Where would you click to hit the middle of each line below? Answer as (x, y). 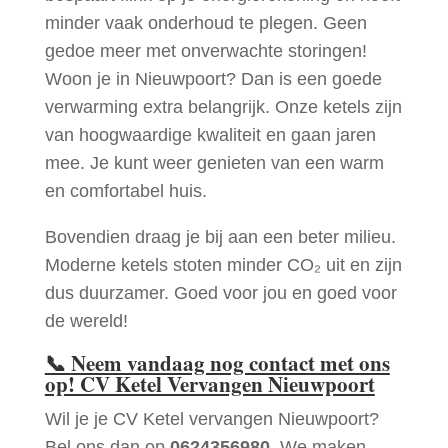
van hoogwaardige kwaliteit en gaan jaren (210, 135)
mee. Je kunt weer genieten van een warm (214, 163)
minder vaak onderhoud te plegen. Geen (205, 23)
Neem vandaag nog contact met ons (230, 363)
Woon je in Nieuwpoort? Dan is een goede (213, 79)
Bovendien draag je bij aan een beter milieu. (220, 237)
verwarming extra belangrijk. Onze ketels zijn (223, 107)
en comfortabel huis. (125, 191)
